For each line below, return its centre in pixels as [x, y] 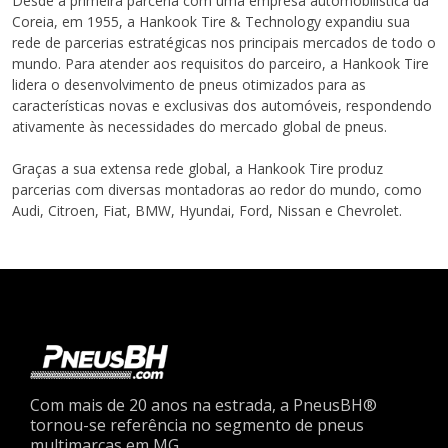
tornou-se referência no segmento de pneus [197, 424]
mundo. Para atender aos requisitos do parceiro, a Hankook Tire [220, 64]
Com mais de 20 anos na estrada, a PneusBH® [203, 404]
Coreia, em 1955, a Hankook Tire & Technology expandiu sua [211, 22]
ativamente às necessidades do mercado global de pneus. [199, 127]
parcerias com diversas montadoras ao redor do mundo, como [217, 190]
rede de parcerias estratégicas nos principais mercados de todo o [224, 43]
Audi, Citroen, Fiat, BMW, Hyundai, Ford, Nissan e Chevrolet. [207, 211]
